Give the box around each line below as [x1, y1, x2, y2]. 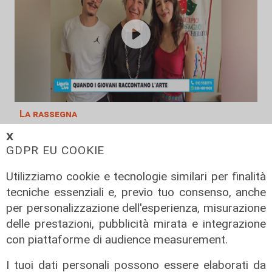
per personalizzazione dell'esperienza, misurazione [6, 201, 266, 216]
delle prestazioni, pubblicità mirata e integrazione [6, 217, 266, 231]
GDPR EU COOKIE [6, 143, 105, 158]
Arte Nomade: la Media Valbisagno [19, 126, 239, 141]
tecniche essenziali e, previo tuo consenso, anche [6, 185, 266, 200]
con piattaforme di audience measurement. [6, 233, 228, 247]
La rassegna [19, 108, 77, 120]
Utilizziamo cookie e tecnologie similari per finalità [6, 169, 266, 184]
